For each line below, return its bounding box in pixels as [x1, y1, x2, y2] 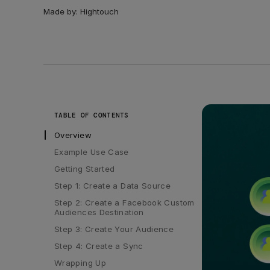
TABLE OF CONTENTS [54, 110, 129, 119]
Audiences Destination [54, 207, 144, 217]
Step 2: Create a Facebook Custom [54, 197, 195, 207]
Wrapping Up [54, 257, 106, 268]
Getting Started [54, 163, 115, 174]
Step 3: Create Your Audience [54, 224, 174, 234]
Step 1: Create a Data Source [54, 180, 171, 190]
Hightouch [80, 7, 119, 17]
